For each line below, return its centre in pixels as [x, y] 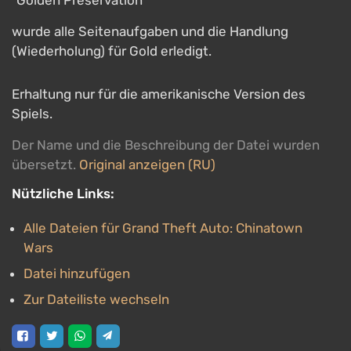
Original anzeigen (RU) [147, 165]
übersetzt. [45, 165]
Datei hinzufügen [77, 273]
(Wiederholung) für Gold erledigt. [112, 51]
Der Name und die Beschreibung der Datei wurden [166, 145]
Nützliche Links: [63, 194]
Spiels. [32, 114]
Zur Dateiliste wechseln [96, 299]
